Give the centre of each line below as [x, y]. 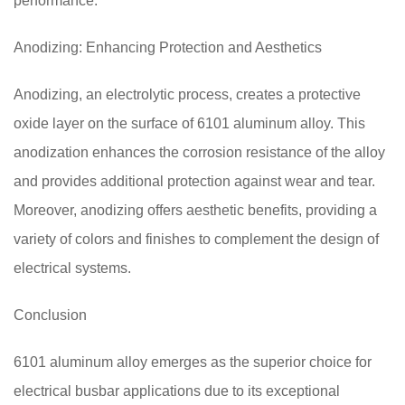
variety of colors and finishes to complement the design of [196, 239]
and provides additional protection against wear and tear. [194, 181]
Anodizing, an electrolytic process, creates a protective [187, 94]
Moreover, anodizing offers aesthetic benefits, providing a [195, 210]
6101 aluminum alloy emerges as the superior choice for [193, 362]
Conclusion [50, 315]
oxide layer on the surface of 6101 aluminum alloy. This [189, 123]
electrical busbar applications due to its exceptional [177, 391]
